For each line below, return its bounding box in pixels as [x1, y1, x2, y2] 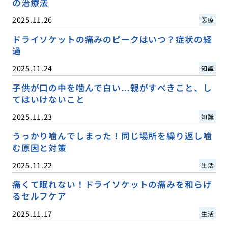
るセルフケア [12, 190, 67, 203]
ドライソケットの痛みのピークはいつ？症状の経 [12, 33, 212, 46]
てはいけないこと [12, 93, 85, 106]
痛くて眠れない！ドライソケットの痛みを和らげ [12, 178, 212, 191]
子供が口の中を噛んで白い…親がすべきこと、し [12, 81, 212, 94]
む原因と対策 [12, 141, 67, 154]
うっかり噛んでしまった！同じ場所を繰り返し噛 [12, 130, 212, 142]
